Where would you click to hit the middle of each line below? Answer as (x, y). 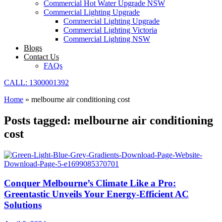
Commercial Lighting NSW (107, 39)
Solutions (23, 205)
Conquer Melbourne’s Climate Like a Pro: (90, 183)
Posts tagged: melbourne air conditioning (109, 120)
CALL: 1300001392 (36, 83)
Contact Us (41, 57)
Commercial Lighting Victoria (110, 30)
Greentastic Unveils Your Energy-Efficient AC (96, 194)
